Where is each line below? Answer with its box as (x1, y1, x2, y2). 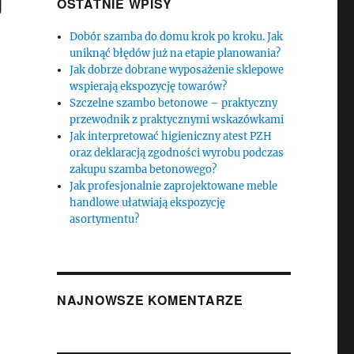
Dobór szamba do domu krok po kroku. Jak (70, 30, 284, 43)
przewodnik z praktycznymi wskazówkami (70, 113, 284, 126)
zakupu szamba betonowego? (70, 163, 217, 176)
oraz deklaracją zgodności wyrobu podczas (70, 146, 284, 160)
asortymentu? (70, 213, 140, 226)
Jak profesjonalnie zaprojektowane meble (70, 179, 278, 193)
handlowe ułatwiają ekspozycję (70, 196, 226, 209)
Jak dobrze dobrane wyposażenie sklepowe (70, 63, 284, 77)
